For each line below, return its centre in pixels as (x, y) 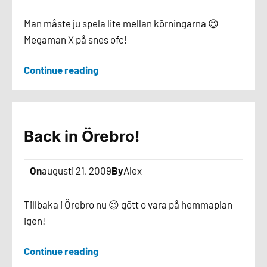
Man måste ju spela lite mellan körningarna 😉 (121, 23)
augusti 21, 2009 (77, 170)
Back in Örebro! (82, 136)
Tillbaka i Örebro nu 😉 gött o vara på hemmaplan (128, 204)
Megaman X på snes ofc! (75, 39)
